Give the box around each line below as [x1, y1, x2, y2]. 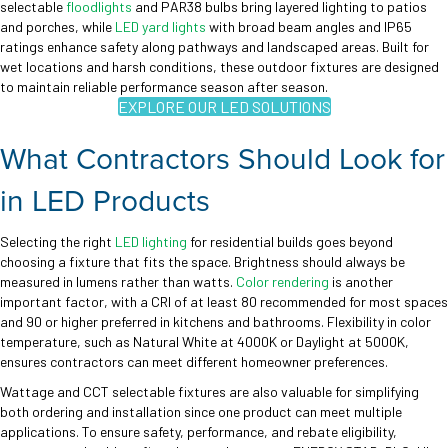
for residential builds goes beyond [187, 232, 393, 250]
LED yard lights [115, 17, 206, 35]
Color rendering [236, 272, 329, 290]
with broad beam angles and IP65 [206, 17, 412, 35]
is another [329, 272, 393, 290]
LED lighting [115, 232, 187, 250]
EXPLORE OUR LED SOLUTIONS [117, 96, 331, 116]
